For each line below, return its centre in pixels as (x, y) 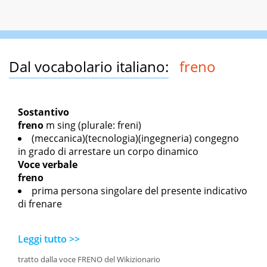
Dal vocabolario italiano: (89, 67)
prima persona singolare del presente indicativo (139, 191)
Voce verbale (48, 165)
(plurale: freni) (108, 125)
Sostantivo (44, 112)
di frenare (40, 204)
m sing (61, 125)
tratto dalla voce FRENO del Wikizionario (89, 260)
